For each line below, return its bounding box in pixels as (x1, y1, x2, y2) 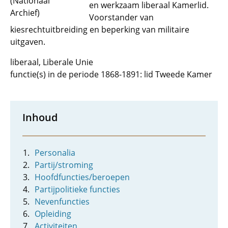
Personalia (35, 147, 75, 158)
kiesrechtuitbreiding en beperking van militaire (10, 24, 189, 35)
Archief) (10, 7, 40, 19)
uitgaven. (10, 36, 45, 47)
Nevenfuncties (35, 196, 90, 207)
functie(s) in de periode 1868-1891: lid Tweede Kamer (10, 69, 212, 80)
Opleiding (35, 208, 71, 219)
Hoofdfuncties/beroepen (35, 172, 130, 183)
